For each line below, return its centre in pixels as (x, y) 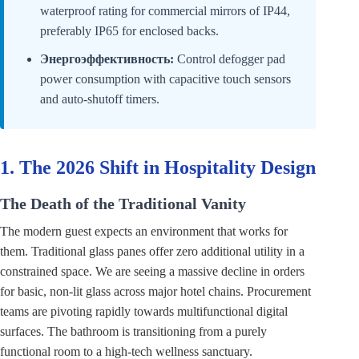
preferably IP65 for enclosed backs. (129, 31)
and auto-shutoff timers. (100, 99)
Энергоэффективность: (107, 59)
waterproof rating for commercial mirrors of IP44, (165, 11)
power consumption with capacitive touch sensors (165, 79)
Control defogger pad (230, 59)
